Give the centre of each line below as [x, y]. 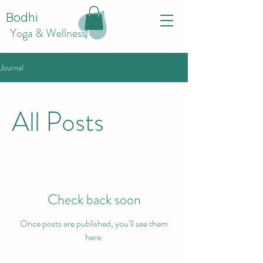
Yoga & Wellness [48, 33]
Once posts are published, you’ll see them [94, 224]
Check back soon [94, 200]
